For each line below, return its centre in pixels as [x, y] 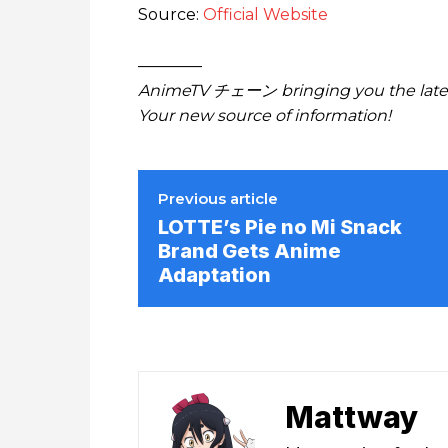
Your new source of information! [264, 115]
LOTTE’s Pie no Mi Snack [280, 227]
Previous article [218, 198]
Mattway [352, 417]
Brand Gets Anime [249, 251]
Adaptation [214, 275]
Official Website [265, 14]
